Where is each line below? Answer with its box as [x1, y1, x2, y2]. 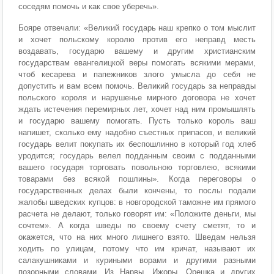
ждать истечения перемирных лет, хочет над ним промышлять [18, 104, 256, 114]
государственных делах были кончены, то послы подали [18, 185, 256, 195]
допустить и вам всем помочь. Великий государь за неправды [18, 81, 256, 91]
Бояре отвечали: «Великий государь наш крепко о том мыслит [18, 23, 256, 32]
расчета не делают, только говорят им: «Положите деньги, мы [18, 209, 256, 218]
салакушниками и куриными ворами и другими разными [18, 255, 256, 265]
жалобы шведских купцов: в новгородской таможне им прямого [18, 197, 256, 207]
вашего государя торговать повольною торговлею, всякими [18, 162, 256, 172]
